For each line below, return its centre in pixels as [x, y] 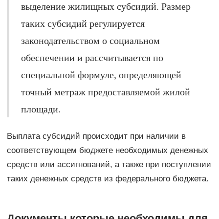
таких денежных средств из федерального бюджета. [108, 178]
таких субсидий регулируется [83, 23]
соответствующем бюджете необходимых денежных [107, 150]
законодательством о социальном [90, 40]
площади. [41, 109]
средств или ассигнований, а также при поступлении [109, 164]
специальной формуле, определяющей [101, 74]
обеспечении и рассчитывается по [92, 57]
